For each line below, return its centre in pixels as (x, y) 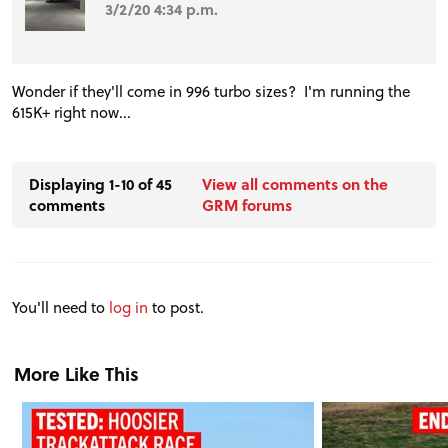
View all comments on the (294, 183)
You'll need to (60, 307)
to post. (176, 307)
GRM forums (246, 204)
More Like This (76, 373)
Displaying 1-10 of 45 (100, 183)
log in (128, 307)
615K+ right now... (71, 112)
